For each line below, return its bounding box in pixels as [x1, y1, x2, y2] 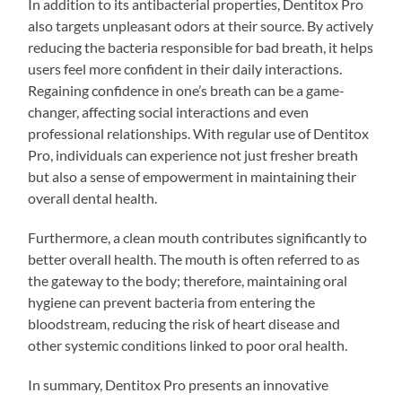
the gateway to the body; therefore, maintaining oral [28, 271, 348, 289]
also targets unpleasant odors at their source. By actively [28, 16, 374, 34]
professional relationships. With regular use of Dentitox [28, 124, 370, 142]
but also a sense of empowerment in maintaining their [28, 167, 357, 185]
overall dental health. [28, 188, 158, 206]
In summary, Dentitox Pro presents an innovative [28, 375, 329, 393]
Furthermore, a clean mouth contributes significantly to [28, 228, 368, 246]
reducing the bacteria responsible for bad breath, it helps [28, 38, 374, 56]
